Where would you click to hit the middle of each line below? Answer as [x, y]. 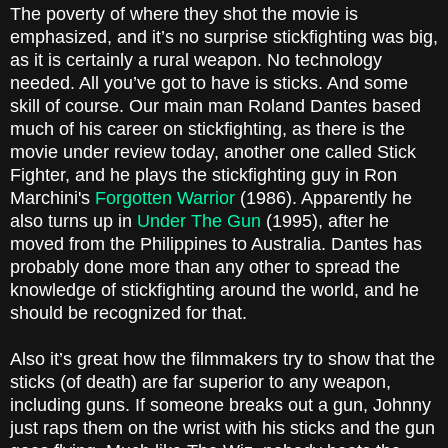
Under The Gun [199, 221]
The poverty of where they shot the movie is [184, 14]
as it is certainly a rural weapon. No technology [196, 60]
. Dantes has [371, 244]
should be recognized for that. [128, 313]
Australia [286, 244]
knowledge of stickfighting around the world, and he [214, 290]
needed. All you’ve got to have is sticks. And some [209, 83]
